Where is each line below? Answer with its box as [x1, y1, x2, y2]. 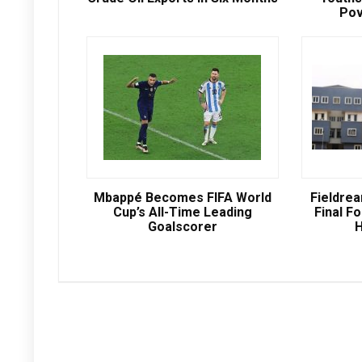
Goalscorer [147, 219, 217, 235]
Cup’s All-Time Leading [112, 204, 252, 221]
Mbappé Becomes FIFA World [93, 190, 271, 206]
